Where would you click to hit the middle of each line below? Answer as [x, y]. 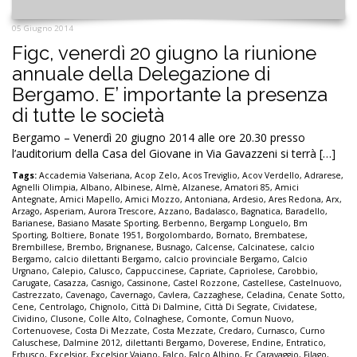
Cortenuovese [41, 330]
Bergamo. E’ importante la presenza [170, 94]
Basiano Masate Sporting [108, 223]
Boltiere [68, 235]
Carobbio [296, 271]
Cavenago [85, 294]
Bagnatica [261, 211]
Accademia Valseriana [84, 175]
